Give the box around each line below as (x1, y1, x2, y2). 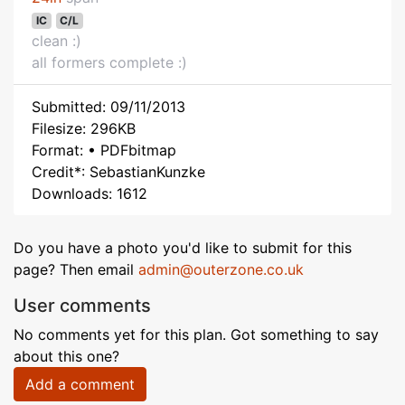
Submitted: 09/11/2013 (32, 98, 185, 116)
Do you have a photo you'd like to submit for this (14, 239, 352, 257)
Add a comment (25, 375, 135, 393)
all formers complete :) (32, 53, 187, 71)
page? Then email (14, 260, 138, 278)
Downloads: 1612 (32, 184, 147, 202)
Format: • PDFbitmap (32, 141, 176, 159)
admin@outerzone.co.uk (138, 260, 304, 278)
